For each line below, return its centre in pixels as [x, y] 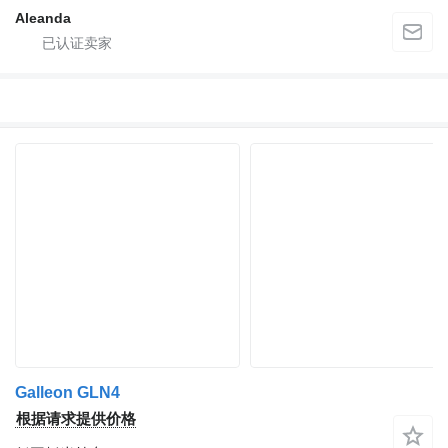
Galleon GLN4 [67, 392]
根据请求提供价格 [76, 418]
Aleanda [43, 18]
